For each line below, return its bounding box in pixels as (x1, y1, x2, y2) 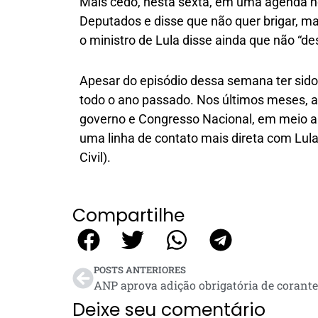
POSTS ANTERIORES (94, 263, 186, 276)
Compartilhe (72, 202, 185, 228)
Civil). (79, 149, 114, 165)
